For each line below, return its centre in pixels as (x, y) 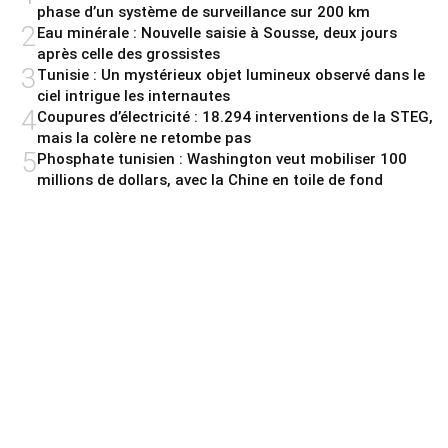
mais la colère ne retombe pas (144, 137)
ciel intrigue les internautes (133, 95)
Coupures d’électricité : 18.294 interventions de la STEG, (235, 116)
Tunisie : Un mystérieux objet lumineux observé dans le (231, 74)
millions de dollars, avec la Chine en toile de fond (210, 179)
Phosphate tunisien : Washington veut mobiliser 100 (222, 158)
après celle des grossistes (128, 53)
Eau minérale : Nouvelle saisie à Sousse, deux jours (217, 32)
